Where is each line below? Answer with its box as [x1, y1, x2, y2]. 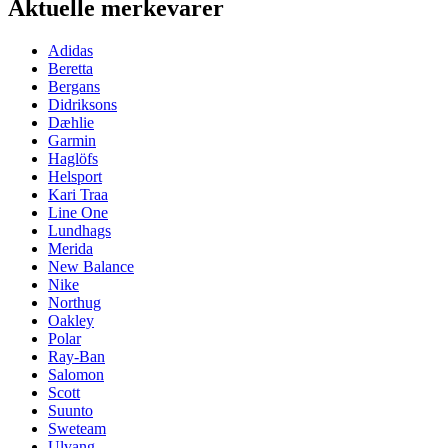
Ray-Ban [48, 347, 105, 365]
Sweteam [48, 419, 106, 437]
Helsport [48, 167, 102, 185]
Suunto [48, 401, 93, 419]
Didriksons [48, 95, 117, 113]
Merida [48, 239, 93, 257]
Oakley [48, 311, 94, 329]
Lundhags [48, 221, 111, 239]
